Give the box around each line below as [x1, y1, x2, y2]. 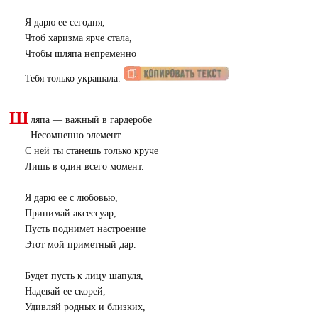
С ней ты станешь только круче [24, 146, 158, 156]
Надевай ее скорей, [24, 286, 106, 297]
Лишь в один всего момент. [24, 161, 144, 172]
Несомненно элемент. [30, 130, 123, 141]
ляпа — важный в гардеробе [30, 114, 152, 125]
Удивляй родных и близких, [24, 302, 146, 312]
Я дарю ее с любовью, [24, 192, 118, 203]
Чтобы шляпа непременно [24, 48, 136, 59]
